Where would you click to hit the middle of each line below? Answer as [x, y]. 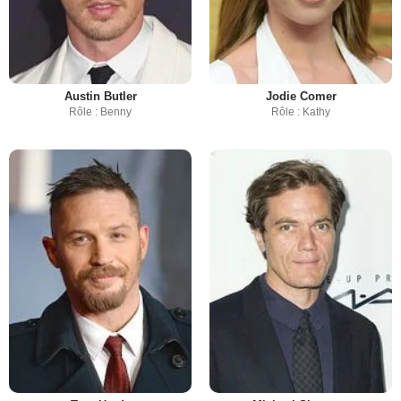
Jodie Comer [301, 97]
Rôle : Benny [100, 112]
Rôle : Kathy [301, 112]
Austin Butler [100, 97]
